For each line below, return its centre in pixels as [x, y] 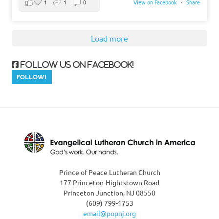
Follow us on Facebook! [76, 64]
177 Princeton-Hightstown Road [109, 182]
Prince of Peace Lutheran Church [109, 172]
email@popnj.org [109, 213]
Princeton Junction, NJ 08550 [109, 192]
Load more [109, 38]
